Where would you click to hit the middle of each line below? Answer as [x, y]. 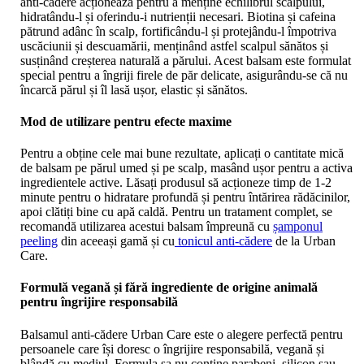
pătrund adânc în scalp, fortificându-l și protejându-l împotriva [178, 31]
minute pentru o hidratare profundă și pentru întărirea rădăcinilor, [185, 197]
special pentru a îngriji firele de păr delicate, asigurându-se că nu [184, 75]
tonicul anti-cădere [223, 241]
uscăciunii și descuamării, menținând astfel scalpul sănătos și [174, 45]
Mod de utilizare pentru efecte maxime [126, 121]
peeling [39, 241]
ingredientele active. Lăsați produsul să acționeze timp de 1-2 [176, 183]
